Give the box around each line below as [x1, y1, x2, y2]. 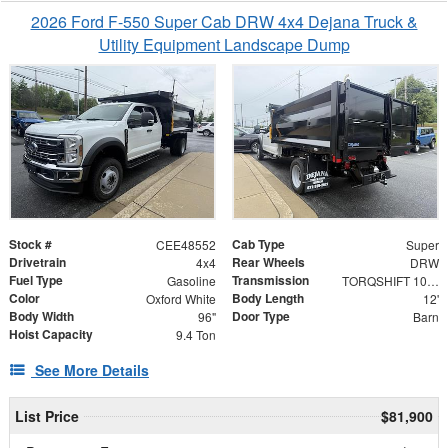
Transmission [232, 270, 309, 289]
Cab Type [232, 234, 285, 253]
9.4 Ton [175, 325, 216, 343]
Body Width [9, 306, 74, 325]
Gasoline [166, 271, 216, 289]
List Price [14, 405, 79, 426]
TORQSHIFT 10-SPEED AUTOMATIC [426, 271, 439, 289]
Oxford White [145, 289, 216, 307]
